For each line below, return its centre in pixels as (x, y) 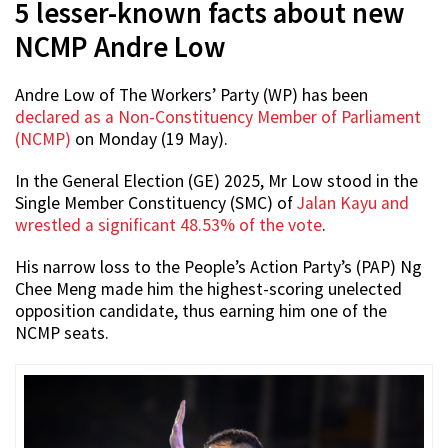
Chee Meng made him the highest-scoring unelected (208, 289)
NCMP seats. (62, 333)
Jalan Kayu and (351, 203)
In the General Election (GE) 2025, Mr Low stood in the (216, 181)
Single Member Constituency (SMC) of (154, 203)
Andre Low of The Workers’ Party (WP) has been (191, 95)
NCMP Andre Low (120, 47)
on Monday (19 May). (149, 139)
